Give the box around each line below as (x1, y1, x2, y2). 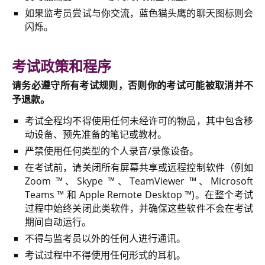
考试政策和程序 (12, 56, 111, 76)
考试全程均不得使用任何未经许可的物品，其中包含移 (25, 114, 253, 127)
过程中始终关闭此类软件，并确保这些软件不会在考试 (25, 202, 253, 215)
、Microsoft (196, 174, 254, 188)
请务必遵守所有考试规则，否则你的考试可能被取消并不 (12, 78, 253, 92)
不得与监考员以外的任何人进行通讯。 (25, 232, 186, 245)
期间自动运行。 (25, 215, 91, 229)
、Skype (63, 174, 108, 188)
